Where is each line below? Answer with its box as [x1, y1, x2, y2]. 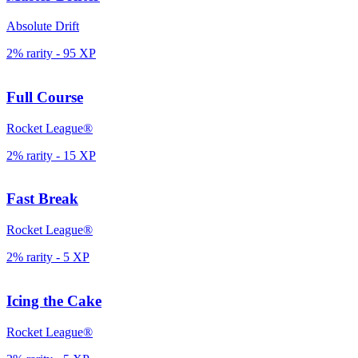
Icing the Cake [6, 292, 101, 309]
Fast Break [6, 190, 78, 208]
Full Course [6, 89, 83, 106]
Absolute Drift [6, 19, 79, 34]
